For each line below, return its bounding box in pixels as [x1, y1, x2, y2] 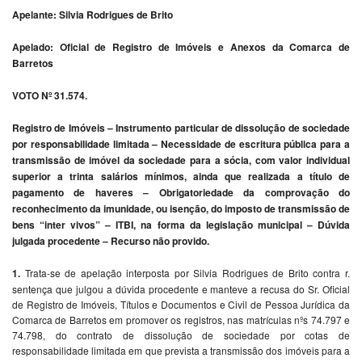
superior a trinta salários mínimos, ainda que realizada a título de [12, 168, 350, 183]
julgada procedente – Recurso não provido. [12, 233, 209, 248]
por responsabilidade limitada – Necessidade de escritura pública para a [12, 136, 350, 151]
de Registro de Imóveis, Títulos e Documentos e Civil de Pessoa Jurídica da [12, 297, 350, 311]
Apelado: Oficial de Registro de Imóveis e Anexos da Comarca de [12, 39, 350, 54]
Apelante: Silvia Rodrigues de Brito [12, 6, 173, 22]
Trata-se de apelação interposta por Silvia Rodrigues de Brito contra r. [24, 265, 351, 280]
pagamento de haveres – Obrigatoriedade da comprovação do [12, 184, 350, 200]
